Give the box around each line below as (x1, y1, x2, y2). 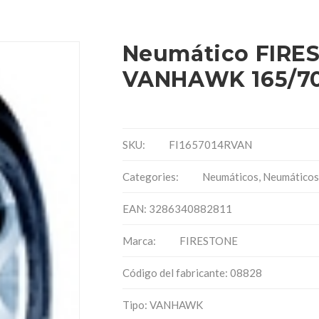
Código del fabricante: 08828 (122, 266, 262, 279)
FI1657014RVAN (168, 138, 252, 151)
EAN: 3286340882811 (122, 202, 232, 215)
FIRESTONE (179, 234, 238, 247)
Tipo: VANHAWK (122, 298, 203, 311)
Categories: (122, 170, 181, 183)
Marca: (122, 234, 158, 247)
